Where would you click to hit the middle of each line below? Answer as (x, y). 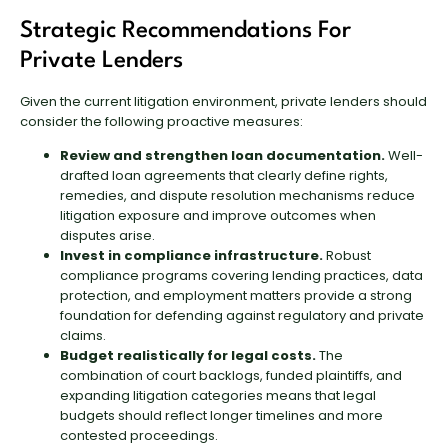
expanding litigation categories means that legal (218, 396)
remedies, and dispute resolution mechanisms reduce (237, 196)
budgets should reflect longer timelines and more (221, 416)
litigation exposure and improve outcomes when (218, 216)
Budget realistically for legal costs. (188, 356)
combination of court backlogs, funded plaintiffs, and (231, 376)
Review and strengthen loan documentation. (222, 156)
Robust (347, 256)
